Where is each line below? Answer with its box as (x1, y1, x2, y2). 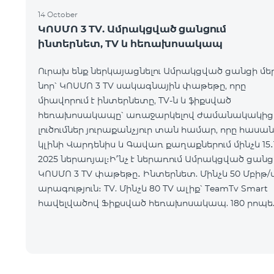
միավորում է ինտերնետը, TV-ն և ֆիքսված (38, 95, 231, 106)
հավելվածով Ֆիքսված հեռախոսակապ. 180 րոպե (38, 198, 273, 209)
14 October (38, 10, 78, 19)
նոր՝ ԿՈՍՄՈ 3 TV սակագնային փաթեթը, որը (38, 80, 246, 91)
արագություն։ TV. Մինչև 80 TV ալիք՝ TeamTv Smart (38, 183, 268, 194)
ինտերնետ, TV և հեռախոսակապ (38, 38, 223, 50)
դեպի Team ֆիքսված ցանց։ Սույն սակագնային (38, 212, 171, 223)
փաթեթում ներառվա (38, 227, 138, 238)
